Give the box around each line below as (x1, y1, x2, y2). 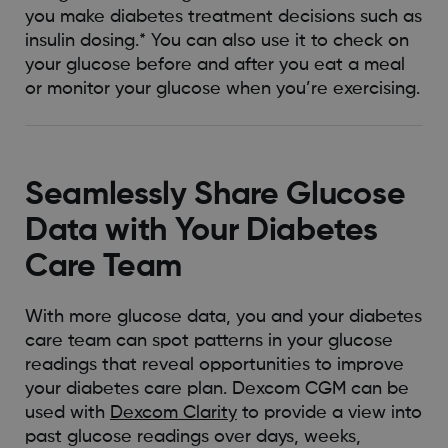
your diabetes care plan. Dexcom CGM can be (24, 379, 409, 398)
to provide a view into (236, 403, 422, 422)
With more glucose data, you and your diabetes (24, 307, 422, 326)
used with (24, 403, 110, 422)
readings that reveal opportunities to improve (24, 355, 404, 374)
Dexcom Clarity (109, 403, 237, 422)
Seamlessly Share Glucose (24, 178, 406, 211)
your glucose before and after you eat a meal (24, 56, 405, 74)
